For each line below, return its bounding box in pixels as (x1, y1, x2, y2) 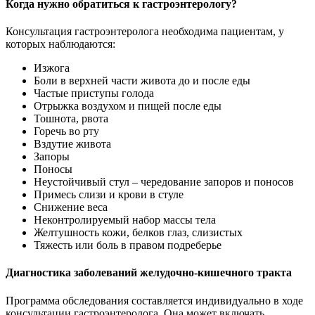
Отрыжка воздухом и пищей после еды (34, 100, 221, 112)
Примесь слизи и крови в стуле (34, 188, 184, 201)
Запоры (34, 150, 70, 163)
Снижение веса (34, 201, 108, 214)
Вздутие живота (34, 138, 111, 150)
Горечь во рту (34, 125, 99, 138)
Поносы (34, 163, 72, 176)
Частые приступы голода (34, 87, 154, 100)
